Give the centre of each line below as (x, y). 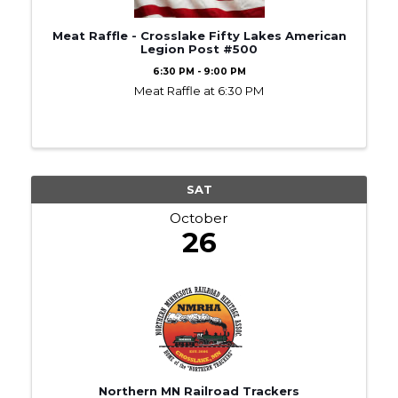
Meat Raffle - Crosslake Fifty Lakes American (199, 35)
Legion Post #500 (199, 48)
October (199, 218)
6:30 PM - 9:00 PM (199, 71)
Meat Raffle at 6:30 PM (199, 90)
